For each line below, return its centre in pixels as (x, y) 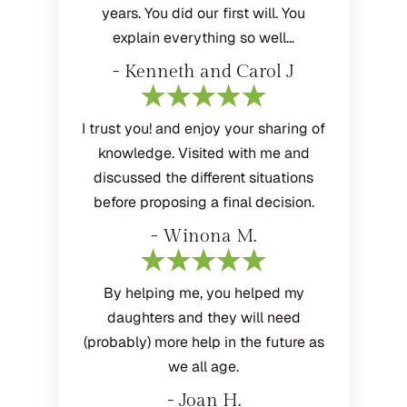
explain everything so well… (203, 38)
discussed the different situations (203, 178)
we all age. (203, 367)
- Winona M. (203, 237)
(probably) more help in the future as (203, 342)
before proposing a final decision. (203, 203)
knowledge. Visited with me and (203, 154)
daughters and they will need (203, 318)
